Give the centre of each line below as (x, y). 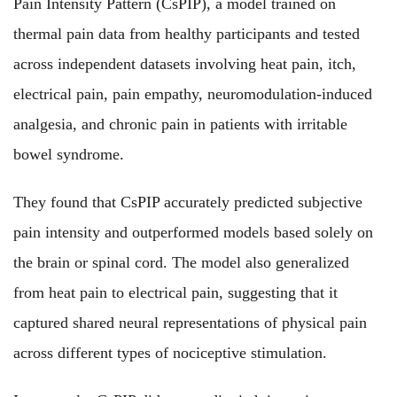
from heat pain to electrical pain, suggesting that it (175, 292)
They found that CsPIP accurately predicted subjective (188, 202)
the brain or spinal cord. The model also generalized (181, 262)
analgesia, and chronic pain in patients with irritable (180, 124)
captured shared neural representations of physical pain (190, 322)
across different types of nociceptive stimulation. (170, 352)
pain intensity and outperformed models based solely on (193, 232)
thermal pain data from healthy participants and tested (187, 33)
